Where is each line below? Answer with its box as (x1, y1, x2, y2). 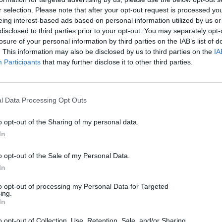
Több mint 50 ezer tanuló (31, 105, 161, 116)
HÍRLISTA (79, 90, 107, 97)
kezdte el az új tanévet (31, 119, 146, 131)
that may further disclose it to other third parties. (41, 57, 193, 66)
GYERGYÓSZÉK (31, 90, 76, 97)
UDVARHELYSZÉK (110, 90, 162, 97)
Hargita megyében (31, 134, 128, 145)
